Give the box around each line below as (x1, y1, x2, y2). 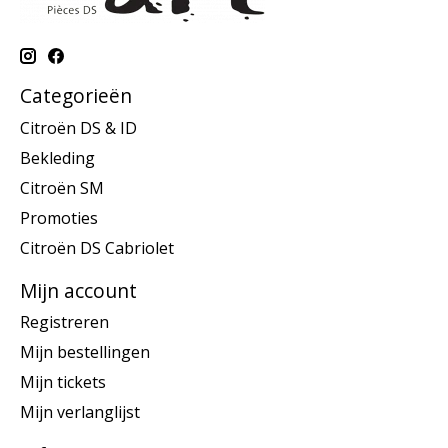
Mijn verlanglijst (20, 401, 140, 424)
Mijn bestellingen (20, 341, 150, 364)
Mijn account (20, 276, 137, 304)
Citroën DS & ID (20, 116, 137, 139)
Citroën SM (20, 176, 104, 199)
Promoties (20, 206, 98, 229)
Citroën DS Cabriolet (20, 236, 174, 259)
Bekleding (20, 146, 95, 169)
